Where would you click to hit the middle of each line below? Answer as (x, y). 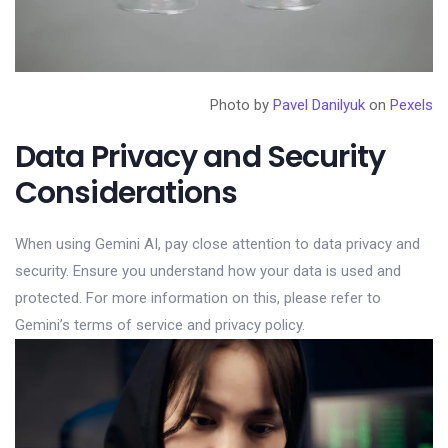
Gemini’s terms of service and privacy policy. (160, 324)
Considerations (126, 192)
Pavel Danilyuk (319, 104)
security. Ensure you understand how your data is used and (208, 270)
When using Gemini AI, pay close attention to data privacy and (217, 243)
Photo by (241, 104)
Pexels (411, 104)
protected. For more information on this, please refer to (198, 297)
